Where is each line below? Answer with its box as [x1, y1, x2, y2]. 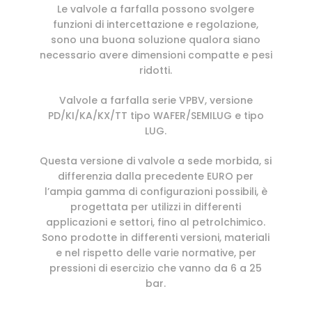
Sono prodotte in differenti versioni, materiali [42, 230, 270, 244]
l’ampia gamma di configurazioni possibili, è [44, 184, 267, 198]
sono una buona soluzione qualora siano [51, 32, 261, 47]
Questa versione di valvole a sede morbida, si [40, 153, 272, 168]
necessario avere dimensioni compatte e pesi [39, 47, 272, 62]
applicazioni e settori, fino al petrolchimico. [46, 214, 266, 229]
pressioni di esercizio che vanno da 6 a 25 [49, 260, 263, 275]
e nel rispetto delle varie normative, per [55, 245, 256, 260]
